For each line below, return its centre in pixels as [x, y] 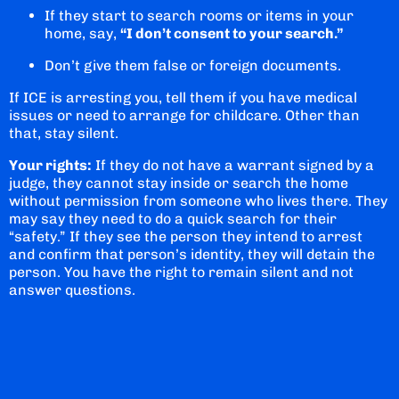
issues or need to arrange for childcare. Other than [184, 115]
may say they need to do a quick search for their [173, 218]
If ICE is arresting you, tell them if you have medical [183, 97]
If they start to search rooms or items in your [199, 15]
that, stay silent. [64, 133]
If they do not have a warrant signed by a [233, 165]
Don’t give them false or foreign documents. [193, 65]
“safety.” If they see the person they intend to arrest [186, 236]
